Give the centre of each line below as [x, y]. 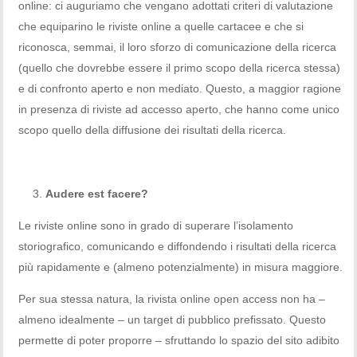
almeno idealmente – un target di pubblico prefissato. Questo [173, 319]
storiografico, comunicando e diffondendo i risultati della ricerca [178, 246]
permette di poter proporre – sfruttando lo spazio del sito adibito [179, 340]
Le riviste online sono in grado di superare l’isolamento [156, 225]
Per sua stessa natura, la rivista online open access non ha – [172, 298]
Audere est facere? [97, 193]
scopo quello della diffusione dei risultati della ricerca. [153, 129]
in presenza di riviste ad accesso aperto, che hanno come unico [179, 109]
